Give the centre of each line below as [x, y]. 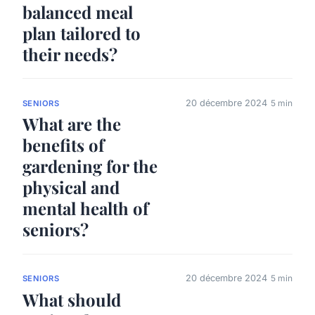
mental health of [85, 208]
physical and [71, 187]
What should [72, 299]
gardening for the [90, 166]
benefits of [63, 145]
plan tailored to [82, 33]
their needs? [70, 54]
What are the [72, 124]
